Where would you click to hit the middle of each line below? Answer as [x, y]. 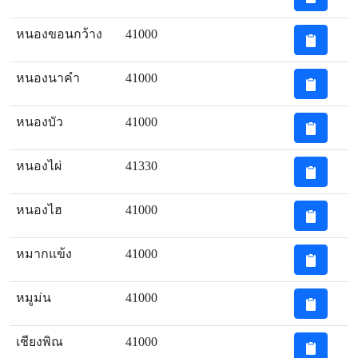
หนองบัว [40, 122]
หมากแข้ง [44, 254]
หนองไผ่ [39, 166]
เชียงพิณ [40, 342]
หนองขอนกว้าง [59, 34]
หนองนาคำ [48, 78]
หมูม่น [34, 298]
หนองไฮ [39, 210]
